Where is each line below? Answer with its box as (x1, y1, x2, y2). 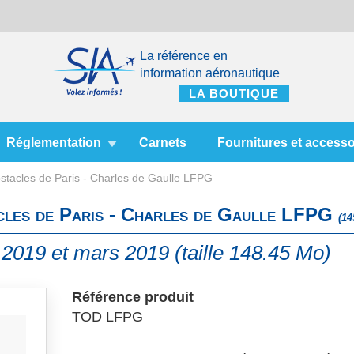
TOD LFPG (72, 309, 144, 325)
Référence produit (72, 289, 194, 305)
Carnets (138, 135, 186, 149)
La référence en (140, 49, 228, 62)
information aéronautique (140, 66, 280, 80)
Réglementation (6, 135, 102, 149)
